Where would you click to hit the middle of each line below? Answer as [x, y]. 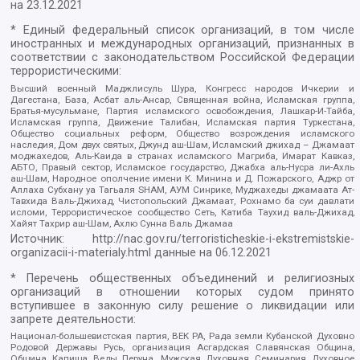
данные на [184, 253]
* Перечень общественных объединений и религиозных [182, 278]
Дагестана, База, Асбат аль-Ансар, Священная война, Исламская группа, [182, 99]
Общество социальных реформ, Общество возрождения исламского [182, 133]
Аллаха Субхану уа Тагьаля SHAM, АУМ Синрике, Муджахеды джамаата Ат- [182, 189]
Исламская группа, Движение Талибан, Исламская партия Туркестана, [182, 122]
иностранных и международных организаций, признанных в [182, 44]
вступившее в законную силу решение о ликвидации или [182, 305]
